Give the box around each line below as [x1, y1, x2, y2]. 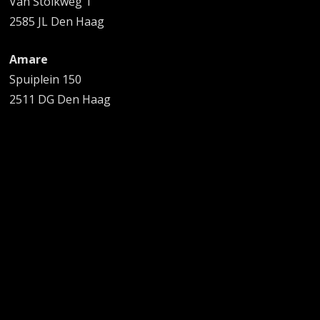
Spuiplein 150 [9, 71, 82, 87]
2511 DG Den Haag [9, 91, 111, 107]
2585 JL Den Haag [9, 13, 105, 29]
